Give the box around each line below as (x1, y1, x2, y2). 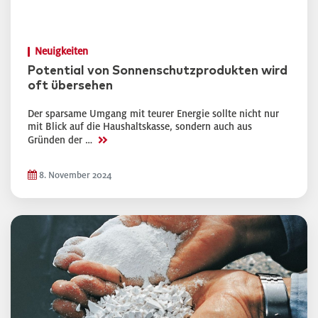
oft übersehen (28, 79, 113, 92)
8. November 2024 (37, 170, 112, 180)
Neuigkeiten (35, 46, 88, 57)
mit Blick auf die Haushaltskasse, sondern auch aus (28, 121, 252, 132)
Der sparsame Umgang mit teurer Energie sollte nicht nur (28, 109, 279, 119)
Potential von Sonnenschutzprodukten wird (28, 65, 287, 77)
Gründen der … (28, 135, 95, 146)
